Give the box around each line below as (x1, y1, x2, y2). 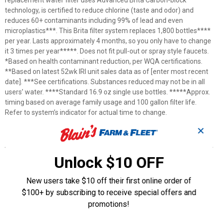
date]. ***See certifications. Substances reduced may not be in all (5, 78, 205, 86)
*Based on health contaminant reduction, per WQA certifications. (5, 57, 202, 65)
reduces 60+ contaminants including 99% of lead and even (5, 17, 183, 24)
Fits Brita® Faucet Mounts (15, 173, 94, 181)
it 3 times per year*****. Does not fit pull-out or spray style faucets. (5, 47, 209, 55)
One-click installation (15, 183, 78, 191)
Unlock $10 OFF (54, 153, 164, 172)
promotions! (88, 199, 130, 209)
